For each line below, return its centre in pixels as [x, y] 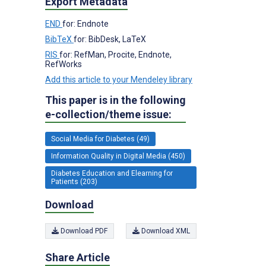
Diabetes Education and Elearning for [112, 173]
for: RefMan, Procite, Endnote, [115, 54]
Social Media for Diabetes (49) [100, 139]
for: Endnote [85, 23]
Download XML [165, 231]
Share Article [77, 257]
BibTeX [59, 39]
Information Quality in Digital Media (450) [118, 156]
